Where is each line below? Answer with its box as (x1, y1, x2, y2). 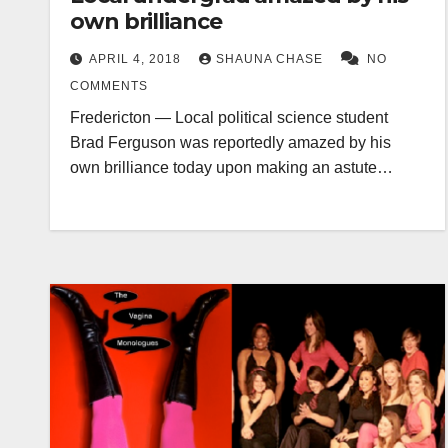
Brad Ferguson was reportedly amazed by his (70, 134, 391, 152)
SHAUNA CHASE (216, 52, 327, 67)
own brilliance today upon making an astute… (70, 159, 393, 177)
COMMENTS (70, 79, 148, 94)
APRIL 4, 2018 (89, 52, 185, 67)
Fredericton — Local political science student (70, 109, 388, 127)
